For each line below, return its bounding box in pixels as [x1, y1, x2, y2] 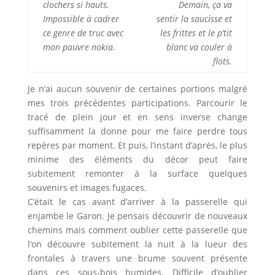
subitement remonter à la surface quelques [27, 168, 248, 180]
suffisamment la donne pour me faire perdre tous [27, 125, 248, 137]
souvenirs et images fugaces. [27, 182, 147, 194]
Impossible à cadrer [42, 13, 119, 25]
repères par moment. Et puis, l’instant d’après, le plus [27, 139, 248, 152]
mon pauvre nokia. [42, 41, 115, 53]
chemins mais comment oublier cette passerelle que [27, 224, 248, 236]
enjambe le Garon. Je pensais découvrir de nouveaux [27, 210, 248, 222]
